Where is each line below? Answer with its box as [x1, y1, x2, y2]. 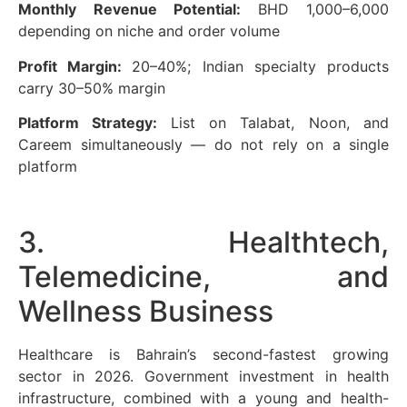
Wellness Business [18, 293, 273, 329]
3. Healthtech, [18, 223, 389, 260]
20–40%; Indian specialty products [132, 56, 390, 75]
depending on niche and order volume [18, 22, 280, 41]
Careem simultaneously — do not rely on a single [18, 135, 389, 154]
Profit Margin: [18, 56, 133, 75]
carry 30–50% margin [18, 78, 165, 97]
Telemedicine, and [18, 258, 389, 294]
